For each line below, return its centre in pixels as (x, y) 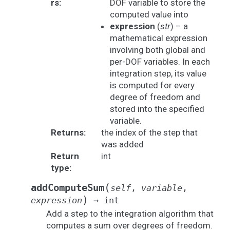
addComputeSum (68, 188)
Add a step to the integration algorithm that (130, 214)
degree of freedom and (155, 97)
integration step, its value (158, 73)
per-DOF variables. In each (160, 62)
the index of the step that (149, 132)
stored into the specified (157, 109)
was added (122, 144)
